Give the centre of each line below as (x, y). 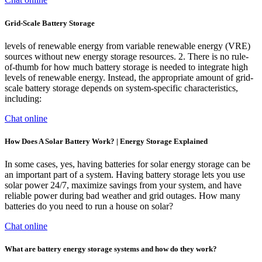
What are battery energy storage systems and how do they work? (111, 249)
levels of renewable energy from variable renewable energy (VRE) (127, 46)
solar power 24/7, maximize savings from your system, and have (123, 185)
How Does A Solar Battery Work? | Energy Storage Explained (106, 141)
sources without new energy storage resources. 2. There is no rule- (127, 56)
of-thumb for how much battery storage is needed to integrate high (126, 67)
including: (23, 98)
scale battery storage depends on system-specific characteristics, (121, 88)
